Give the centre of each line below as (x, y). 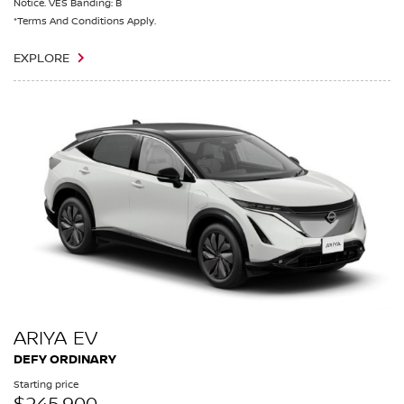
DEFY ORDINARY (65, 360)
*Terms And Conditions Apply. (85, 22)
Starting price (46, 385)
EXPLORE (41, 59)
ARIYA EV (55, 339)
